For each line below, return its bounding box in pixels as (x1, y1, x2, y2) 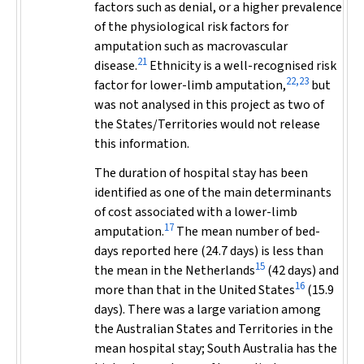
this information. (94, 135, 189, 153)
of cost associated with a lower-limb (94, 203, 297, 221)
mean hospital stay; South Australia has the (94, 340, 337, 357)
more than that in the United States (94, 281, 295, 299)
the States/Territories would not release (94, 115, 320, 133)
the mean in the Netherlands (94, 262, 255, 279)
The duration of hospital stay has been (94, 164, 308, 182)
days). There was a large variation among (94, 301, 321, 318)
